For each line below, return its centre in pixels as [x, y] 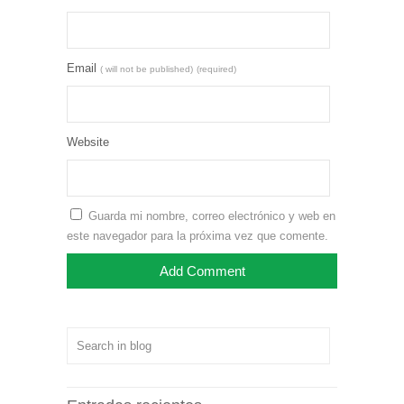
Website [88, 142]
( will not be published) [147, 69]
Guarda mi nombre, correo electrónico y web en [212, 216]
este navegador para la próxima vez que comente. [197, 235]
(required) [216, 69]
